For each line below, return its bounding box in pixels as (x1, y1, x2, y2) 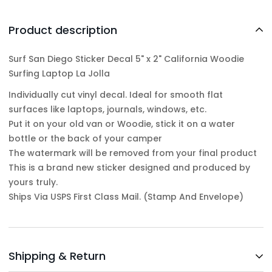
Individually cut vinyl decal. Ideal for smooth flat (8, 88, 223, 101)
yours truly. (8, 175, 58, 188)
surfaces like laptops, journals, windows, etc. (8, 103, 206, 115)
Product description (8, 22, 117, 38)
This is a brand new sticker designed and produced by (8, 161, 250, 174)
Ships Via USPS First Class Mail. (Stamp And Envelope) (8, 190, 243, 203)
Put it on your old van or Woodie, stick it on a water (8, 117, 235, 130)
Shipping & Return (8, 248, 106, 264)
